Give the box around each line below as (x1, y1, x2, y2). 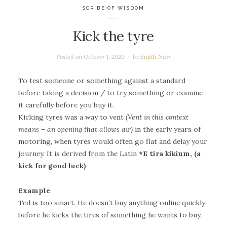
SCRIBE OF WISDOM (82, 5, 145, 11)
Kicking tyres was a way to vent (18, 112, 126, 122)
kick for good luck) (18, 161, 86, 171)
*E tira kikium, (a (139, 149, 201, 159)
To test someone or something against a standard (18, 76, 185, 86)
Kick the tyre (73, 27, 154, 46)
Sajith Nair (140, 52, 171, 60)
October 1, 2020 (83, 52, 125, 60)
